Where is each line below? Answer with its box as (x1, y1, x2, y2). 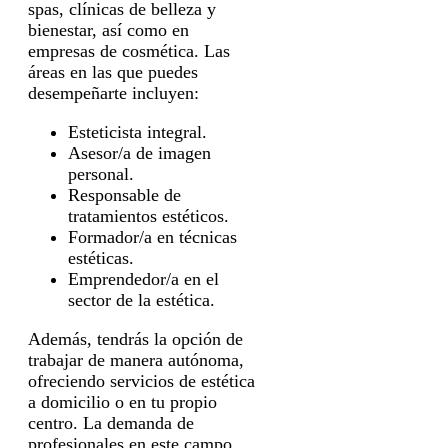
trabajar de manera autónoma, (28, 350, 244, 371)
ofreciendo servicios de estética (28, 371, 255, 392)
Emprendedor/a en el (68, 269, 219, 290)
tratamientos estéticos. (68, 206, 229, 227)
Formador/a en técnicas (68, 227, 237, 248)
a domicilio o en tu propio (28, 392, 217, 413)
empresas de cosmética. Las (28, 41, 230, 62)
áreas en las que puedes (28, 62, 198, 83)
